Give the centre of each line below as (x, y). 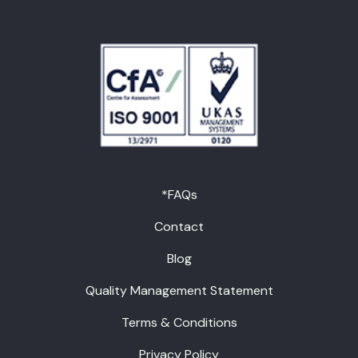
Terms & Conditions (179, 323)
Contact (179, 227)
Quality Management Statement (179, 291)
